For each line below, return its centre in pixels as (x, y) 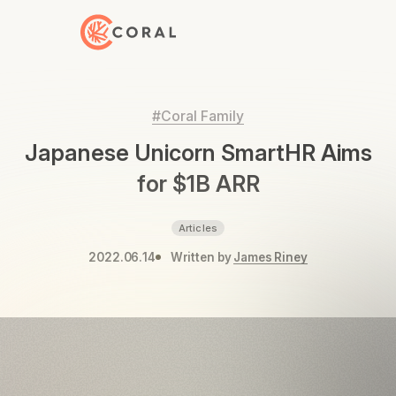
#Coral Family (198, 116)
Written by (201, 257)
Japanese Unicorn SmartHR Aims (198, 152)
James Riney (270, 257)
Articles (198, 228)
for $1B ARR (198, 183)
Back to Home (125, 24)
